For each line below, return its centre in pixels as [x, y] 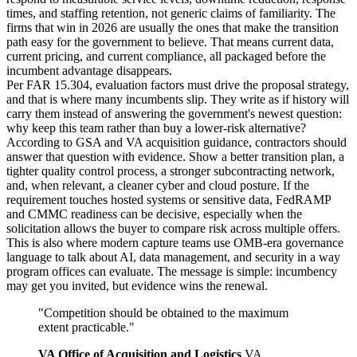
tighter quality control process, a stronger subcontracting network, [171, 171]
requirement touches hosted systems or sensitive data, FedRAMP [169, 199]
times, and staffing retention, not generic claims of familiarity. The [171, 13]
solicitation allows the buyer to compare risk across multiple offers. [173, 228]
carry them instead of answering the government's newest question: [174, 113]
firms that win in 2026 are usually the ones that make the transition [173, 27]
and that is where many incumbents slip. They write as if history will [178, 99]
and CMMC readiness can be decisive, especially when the [154, 214]
